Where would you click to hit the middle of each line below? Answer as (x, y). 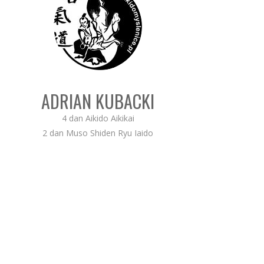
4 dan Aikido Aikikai (98, 118)
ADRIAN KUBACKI (98, 101)
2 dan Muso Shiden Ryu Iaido (98, 133)
